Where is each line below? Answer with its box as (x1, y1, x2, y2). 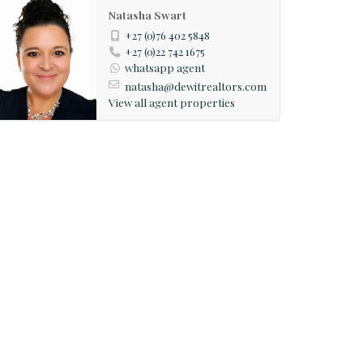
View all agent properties (108, 94, 235, 109)
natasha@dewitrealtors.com (124, 78, 267, 93)
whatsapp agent (124, 60, 205, 75)
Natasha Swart (108, 7, 186, 22)
